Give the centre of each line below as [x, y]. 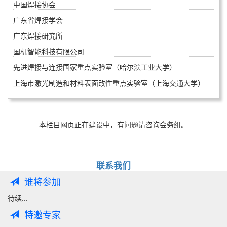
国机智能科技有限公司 [49, 51]
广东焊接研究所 [38, 35]
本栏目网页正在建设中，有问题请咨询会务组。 [113, 124]
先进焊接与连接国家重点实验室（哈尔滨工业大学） [95, 67]
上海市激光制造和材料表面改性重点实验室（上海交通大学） [109, 82]
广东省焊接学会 [38, 20]
